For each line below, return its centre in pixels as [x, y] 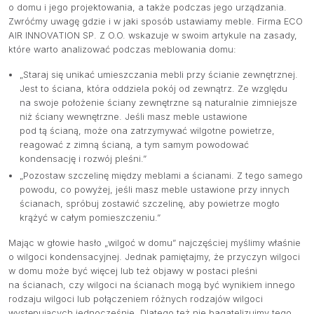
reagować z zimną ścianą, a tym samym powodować [134, 144]
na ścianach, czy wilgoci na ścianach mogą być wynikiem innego [152, 285]
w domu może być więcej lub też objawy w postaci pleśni [133, 271]
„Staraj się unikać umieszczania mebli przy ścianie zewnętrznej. [159, 74]
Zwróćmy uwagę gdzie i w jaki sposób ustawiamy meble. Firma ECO [156, 21]
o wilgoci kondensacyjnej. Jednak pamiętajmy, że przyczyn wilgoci [154, 257]
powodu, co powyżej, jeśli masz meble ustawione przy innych [155, 189]
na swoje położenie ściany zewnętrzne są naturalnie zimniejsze [158, 102]
